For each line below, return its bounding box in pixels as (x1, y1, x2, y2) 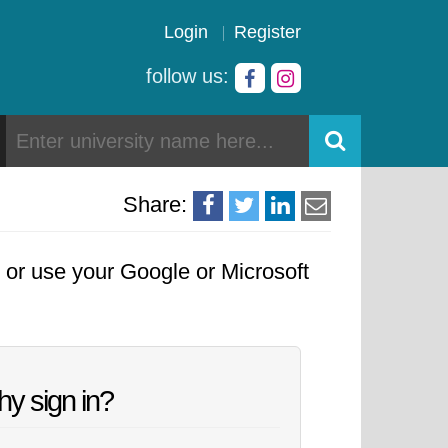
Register (234, 22, 301, 42)
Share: (123, 192, 187, 217)
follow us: (146, 65, 235, 87)
